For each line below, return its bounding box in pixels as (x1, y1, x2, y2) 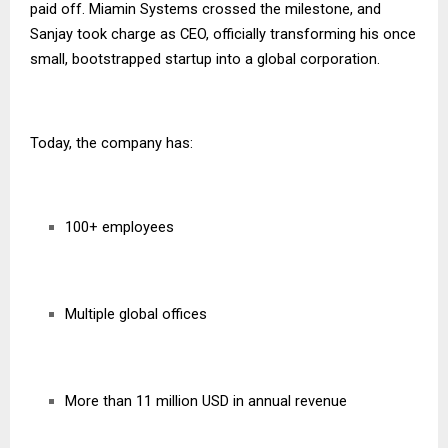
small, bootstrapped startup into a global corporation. (30, 50, 380, 69)
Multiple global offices (65, 305, 207, 324)
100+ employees (65, 218, 174, 237)
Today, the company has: (30, 134, 193, 153)
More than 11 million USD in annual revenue (65, 392, 347, 411)
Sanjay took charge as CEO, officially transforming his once (30, 25, 416, 44)
